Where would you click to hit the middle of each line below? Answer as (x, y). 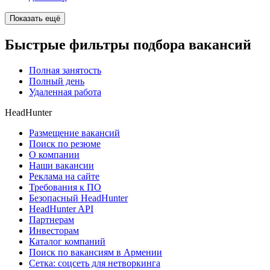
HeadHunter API (61, 209)
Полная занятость (65, 71)
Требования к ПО (65, 187)
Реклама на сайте (64, 177)
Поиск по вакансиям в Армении (96, 253)
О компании (54, 155)
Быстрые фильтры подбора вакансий (128, 45)
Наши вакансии (61, 166)
